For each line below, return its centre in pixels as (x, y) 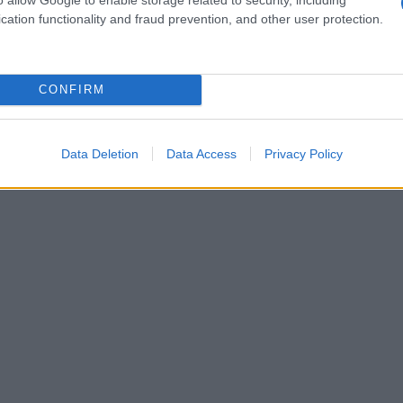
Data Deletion (99, 153)
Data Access (201, 153)
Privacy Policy (303, 153)
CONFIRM (72, 90)
